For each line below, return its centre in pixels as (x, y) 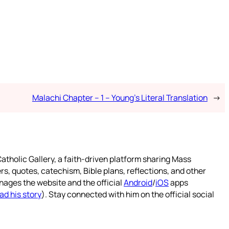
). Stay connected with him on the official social (128, 194)
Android (138, 183)
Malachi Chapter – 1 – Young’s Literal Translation (120, 98)
